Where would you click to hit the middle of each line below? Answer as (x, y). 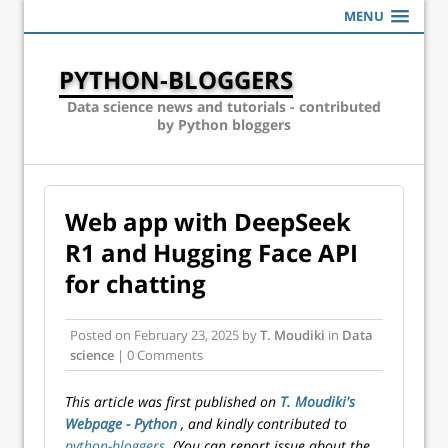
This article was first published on (172, 401)
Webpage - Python (123, 423)
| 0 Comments (158, 355)
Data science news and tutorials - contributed (224, 106)
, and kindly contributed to (264, 423)
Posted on (102, 335)
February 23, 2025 (186, 335)
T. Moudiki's (317, 401)
